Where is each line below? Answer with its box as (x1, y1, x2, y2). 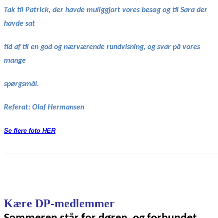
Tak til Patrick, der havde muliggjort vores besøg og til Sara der (4, 6, 207, 15)
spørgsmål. (4, 80, 39, 89)
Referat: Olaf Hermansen (4, 104, 84, 111)
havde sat (4, 20, 35, 28)
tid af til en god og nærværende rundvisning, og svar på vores (4, 43, 200, 52)
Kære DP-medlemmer (4, 197, 115, 210)
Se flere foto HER (4, 127, 55, 134)
